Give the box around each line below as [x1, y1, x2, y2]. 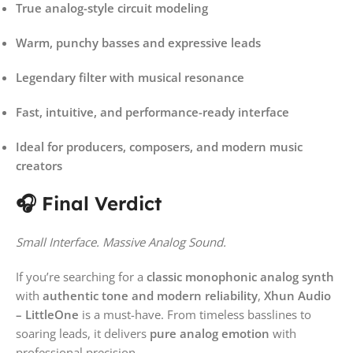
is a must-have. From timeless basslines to [79, 306, 311, 322]
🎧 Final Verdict [16, 191, 162, 215]
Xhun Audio [264, 287, 331, 303]
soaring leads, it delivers [16, 325, 150, 341]
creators [16, 157, 62, 173]
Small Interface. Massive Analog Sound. [16, 233, 226, 250]
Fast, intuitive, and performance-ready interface [16, 103, 289, 120]
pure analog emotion [150, 325, 269, 341]
